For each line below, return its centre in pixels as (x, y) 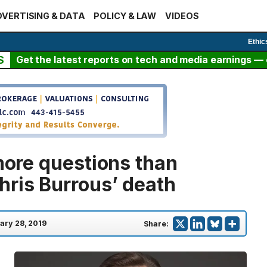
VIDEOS (182, 16)
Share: (156, 223)
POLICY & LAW (125, 16)
